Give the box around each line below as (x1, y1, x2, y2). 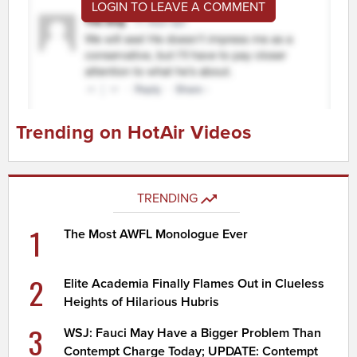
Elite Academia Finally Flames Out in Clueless (64, 275, 325, 292)
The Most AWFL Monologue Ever (64, 226, 249, 242)
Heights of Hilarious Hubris (64, 293, 220, 310)
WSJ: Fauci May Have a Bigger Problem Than (64, 324, 322, 341)
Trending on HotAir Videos (15, 121, 252, 145)
